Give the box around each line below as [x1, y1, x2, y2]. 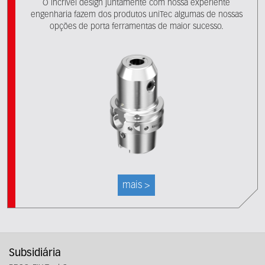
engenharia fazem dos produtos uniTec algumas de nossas [30, 11, 243, 19]
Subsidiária [9, 248, 61, 258]
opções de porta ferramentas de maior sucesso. [49, 22, 224, 31]
